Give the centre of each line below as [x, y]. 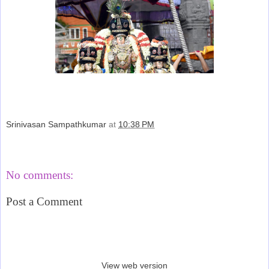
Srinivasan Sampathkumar [56, 125]
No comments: [40, 175]
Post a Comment [44, 201]
